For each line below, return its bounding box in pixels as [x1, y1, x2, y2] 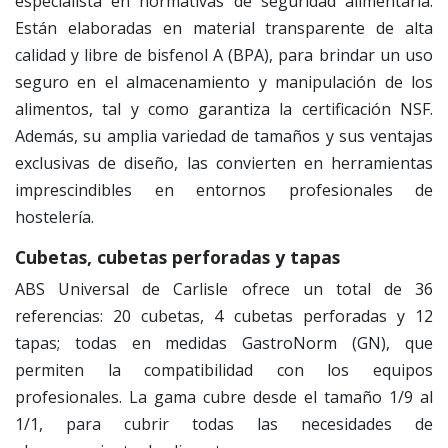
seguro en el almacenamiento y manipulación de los [15, 71, 433, 94]
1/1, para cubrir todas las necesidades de [15, 413, 433, 436]
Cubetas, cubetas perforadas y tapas [15, 245, 340, 270]
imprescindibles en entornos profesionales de [15, 179, 433, 202]
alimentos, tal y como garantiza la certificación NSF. [15, 98, 433, 121]
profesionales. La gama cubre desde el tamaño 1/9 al [15, 386, 433, 409]
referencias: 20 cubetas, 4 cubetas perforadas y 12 [15, 305, 433, 328]
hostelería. [15, 206, 94, 229]
